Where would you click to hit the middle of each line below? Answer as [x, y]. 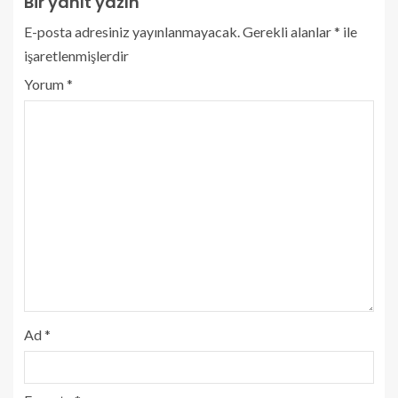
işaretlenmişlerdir [76, 56]
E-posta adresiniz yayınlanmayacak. [132, 32]
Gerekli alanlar [288, 32]
